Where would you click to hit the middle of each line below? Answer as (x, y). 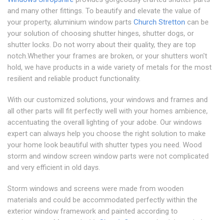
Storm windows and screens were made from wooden (96, 188)
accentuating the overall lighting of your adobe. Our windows (105, 122)
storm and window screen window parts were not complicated (108, 156)
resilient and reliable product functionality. (74, 78)
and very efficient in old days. (54, 167)
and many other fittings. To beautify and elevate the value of (104, 11)
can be (197, 22)
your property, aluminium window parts (70, 22)
